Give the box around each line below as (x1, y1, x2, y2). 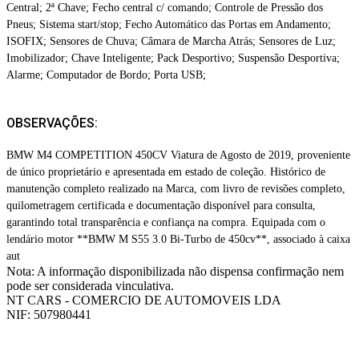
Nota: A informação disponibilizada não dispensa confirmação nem (6, 264, 344, 279)
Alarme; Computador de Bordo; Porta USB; (6, 68, 206, 82)
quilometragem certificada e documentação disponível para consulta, (6, 199, 316, 212)
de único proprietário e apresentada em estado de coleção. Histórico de (6, 165, 325, 179)
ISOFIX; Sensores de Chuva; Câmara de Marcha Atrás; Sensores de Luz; (6, 34, 336, 48)
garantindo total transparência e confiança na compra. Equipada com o (6, 216, 325, 229)
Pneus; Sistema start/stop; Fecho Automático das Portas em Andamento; (6, 18, 331, 31)
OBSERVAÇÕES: (6, 115, 98, 131)
